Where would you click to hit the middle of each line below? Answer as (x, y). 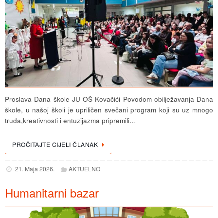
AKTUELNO (85, 169)
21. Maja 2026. (35, 169)
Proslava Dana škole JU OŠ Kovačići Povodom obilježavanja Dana (109, 99)
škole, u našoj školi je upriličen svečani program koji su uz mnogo (109, 110)
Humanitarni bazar (52, 193)
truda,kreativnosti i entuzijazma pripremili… (71, 120)
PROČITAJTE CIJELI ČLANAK (55, 145)
